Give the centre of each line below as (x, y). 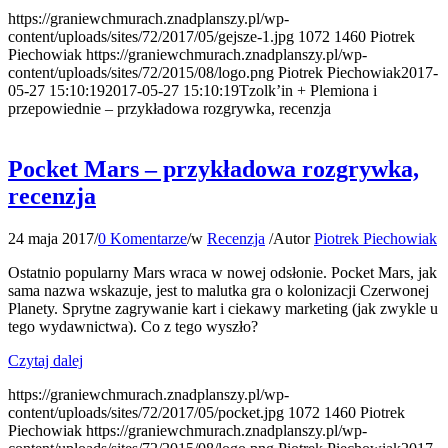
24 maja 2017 (51, 239)
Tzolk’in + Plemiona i (308, 91)
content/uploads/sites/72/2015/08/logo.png (141, 73)
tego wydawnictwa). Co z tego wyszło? (133, 327)
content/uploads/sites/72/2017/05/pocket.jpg (146, 413)
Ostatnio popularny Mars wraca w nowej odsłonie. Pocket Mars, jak (222, 273)
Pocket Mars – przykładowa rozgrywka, (213, 169)
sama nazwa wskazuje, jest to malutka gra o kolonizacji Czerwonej (218, 291)
